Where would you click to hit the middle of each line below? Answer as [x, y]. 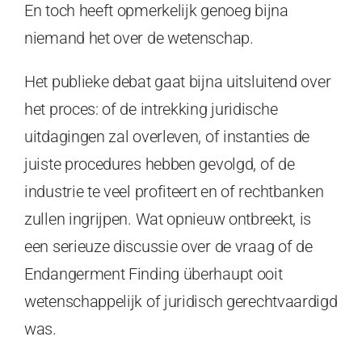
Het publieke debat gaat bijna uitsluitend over [178, 81]
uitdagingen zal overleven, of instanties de [167, 136]
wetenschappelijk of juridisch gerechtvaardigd [181, 301]
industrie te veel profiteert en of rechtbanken [174, 191]
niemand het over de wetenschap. [139, 38]
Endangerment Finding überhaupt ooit [154, 274]
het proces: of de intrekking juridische [151, 109]
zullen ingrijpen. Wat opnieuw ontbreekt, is [168, 219]
